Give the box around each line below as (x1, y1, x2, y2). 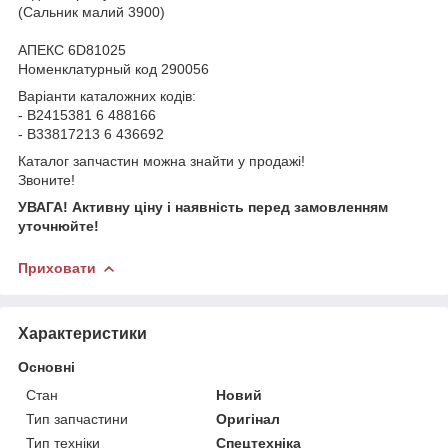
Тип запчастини (26, 410, 128, 427)
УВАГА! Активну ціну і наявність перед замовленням (18, 198, 388, 215)
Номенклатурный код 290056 (18, 60, 209, 77)
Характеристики (18, 324, 147, 342)
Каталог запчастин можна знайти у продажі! (18, 152, 305, 169)
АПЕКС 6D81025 (18, 41, 126, 58)
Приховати (18, 259, 96, 276)
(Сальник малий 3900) (18, 3, 165, 20)
